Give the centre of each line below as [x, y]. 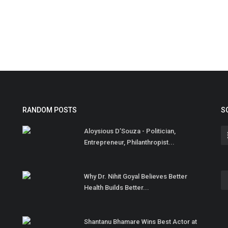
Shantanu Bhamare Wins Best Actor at [140, 222]
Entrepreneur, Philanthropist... [129, 142]
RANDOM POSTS [50, 110]
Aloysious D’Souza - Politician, [130, 131]
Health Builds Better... [117, 188]
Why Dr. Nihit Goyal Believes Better [136, 177]
